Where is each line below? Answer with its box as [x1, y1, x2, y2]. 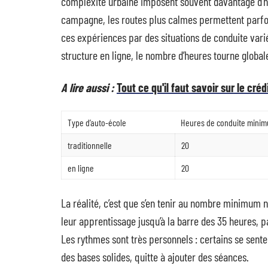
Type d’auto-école [68, 117, 126, 128]
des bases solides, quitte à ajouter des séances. [61, 249, 249, 264]
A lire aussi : [61, 80, 114, 95]
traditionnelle [68, 139, 112, 151]
